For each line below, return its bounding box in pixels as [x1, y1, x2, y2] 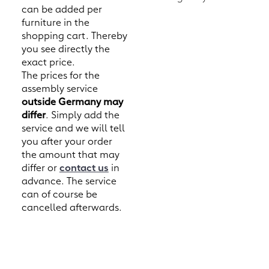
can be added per [21, 2, 102, 16]
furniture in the [21, 15, 89, 29]
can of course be [21, 187, 97, 201]
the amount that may [21, 147, 119, 161]
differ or [21, 160, 59, 174]
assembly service [21, 81, 98, 95]
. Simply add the [45, 107, 119, 121]
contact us [59, 160, 109, 174]
